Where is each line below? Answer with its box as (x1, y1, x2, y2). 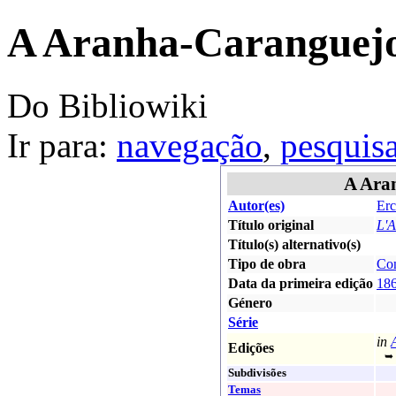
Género (228, 294, 272, 310)
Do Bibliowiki (7, 86, 208, 125)
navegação (117, 126, 263, 164)
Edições (228, 339, 274, 355)
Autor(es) (228, 197, 285, 213)
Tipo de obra (228, 255, 306, 271)
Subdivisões (228, 366, 286, 379)
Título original (228, 217, 314, 232)
